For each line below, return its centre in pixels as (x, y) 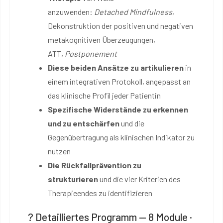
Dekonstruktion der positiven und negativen (120, 25)
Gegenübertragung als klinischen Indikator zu (121, 137)
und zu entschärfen (84, 123)
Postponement (91, 53)
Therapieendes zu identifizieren (100, 193)
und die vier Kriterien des (139, 179)
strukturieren (73, 179)
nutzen (59, 151)
